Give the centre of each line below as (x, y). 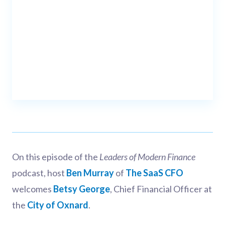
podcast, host (39, 173)
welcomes (33, 189)
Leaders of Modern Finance (147, 157)
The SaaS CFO (154, 173)
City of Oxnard (58, 205)
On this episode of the (56, 157)
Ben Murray (90, 173)
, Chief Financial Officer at (161, 189)
